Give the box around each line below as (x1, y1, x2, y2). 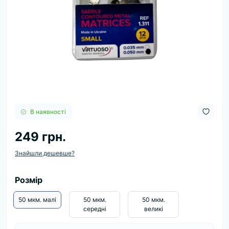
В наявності (30, 107, 66, 116)
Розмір (15, 175, 42, 185)
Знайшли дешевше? (15, 149, 75, 157)
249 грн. (15, 129, 66, 144)
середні (83, 205, 106, 213)
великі (144, 205, 163, 213)
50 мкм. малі (18, 196, 56, 203)
